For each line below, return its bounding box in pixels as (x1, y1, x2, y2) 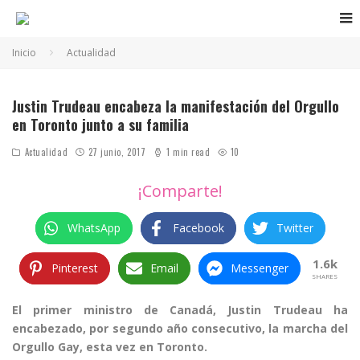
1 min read (163, 145, 211, 158)
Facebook (172, 220, 224, 235)
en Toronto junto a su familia (12, 114, 189, 135)
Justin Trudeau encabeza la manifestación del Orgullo (12, 96, 339, 117)
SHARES (312, 272, 337, 280)
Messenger (231, 260, 288, 276)
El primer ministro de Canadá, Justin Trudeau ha (12, 302, 348, 317)
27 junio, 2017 (88, 145, 146, 158)
